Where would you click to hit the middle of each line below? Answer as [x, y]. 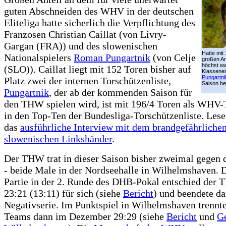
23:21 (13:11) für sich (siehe [64, 193]
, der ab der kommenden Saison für [121, 92]
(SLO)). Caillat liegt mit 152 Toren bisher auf [98, 69]
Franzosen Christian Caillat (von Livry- [85, 34]
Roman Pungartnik [112, 58]
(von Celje [173, 58]
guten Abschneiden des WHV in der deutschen [99, 11]
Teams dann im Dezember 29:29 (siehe [85, 216]
